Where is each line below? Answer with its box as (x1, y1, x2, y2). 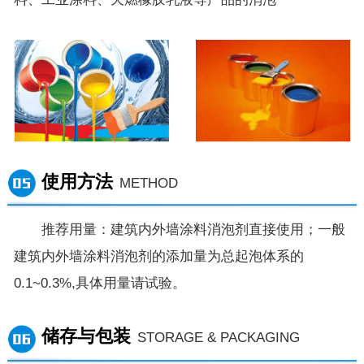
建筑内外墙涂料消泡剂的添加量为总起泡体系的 (14, 249, 305, 265)
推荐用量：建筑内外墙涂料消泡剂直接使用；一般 (14, 222, 346, 238)
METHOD (119, 175, 179, 191)
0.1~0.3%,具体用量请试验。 (14, 275, 187, 292)
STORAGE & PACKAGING (137, 330, 301, 346)
